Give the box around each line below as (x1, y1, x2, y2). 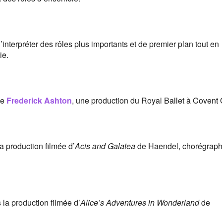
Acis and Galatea (75, 140, 135, 152)
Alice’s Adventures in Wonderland (80, 197, 199, 208)
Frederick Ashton (6, 95, 72, 106)
